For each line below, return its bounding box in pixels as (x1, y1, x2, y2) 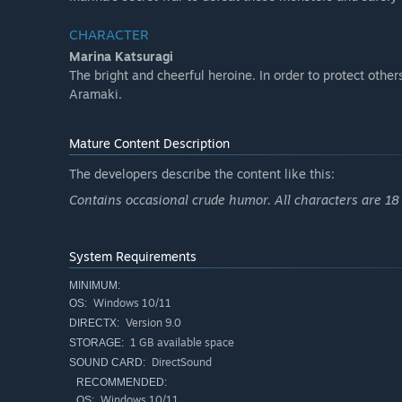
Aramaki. (69, 86, 122, 102)
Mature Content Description (69, 135, 230, 152)
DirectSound (149, 355, 212, 370)
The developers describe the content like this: (69, 166, 335, 182)
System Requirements (69, 249, 197, 265)
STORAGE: (69, 336, 124, 350)
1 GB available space (127, 336, 234, 350)
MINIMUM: (69, 279, 120, 293)
